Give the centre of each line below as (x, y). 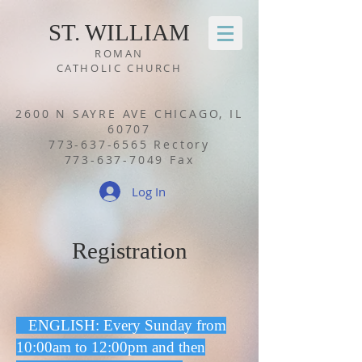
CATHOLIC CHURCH (119, 68)
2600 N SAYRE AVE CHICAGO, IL (129, 114)
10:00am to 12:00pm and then (111, 347)
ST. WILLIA (109, 32)
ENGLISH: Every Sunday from (121, 325)
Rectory (179, 144)
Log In (149, 191)
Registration (129, 250)
